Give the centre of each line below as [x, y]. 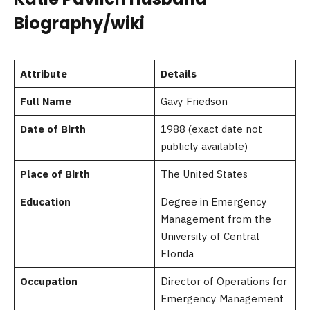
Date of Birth [53, 129]
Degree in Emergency [213, 202]
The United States [204, 174]
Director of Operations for [224, 282]
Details [178, 74]
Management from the [216, 219]
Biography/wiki [79, 24]
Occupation [48, 282]
